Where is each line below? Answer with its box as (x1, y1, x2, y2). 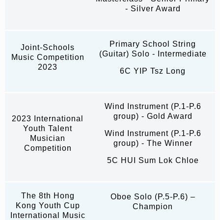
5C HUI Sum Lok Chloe (107, 156, 199, 165)
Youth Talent (23, 124, 72, 133)
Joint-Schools (21, 43, 75, 52)
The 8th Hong (21, 192, 75, 200)
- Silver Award (125, 4, 181, 13)
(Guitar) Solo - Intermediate (99, 50, 207, 58)
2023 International (12, 114, 83, 123)
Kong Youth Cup (15, 201, 80, 210)
